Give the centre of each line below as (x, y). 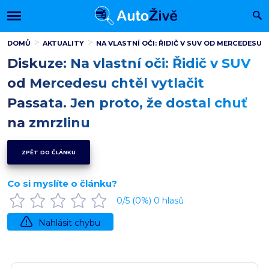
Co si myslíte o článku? (62, 183)
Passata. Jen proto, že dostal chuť (127, 103)
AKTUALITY (63, 43)
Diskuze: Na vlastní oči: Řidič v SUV (129, 63)
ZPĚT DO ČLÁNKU (49, 152)
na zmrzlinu (49, 123)
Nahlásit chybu (69, 223)
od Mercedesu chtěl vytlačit (106, 83)
